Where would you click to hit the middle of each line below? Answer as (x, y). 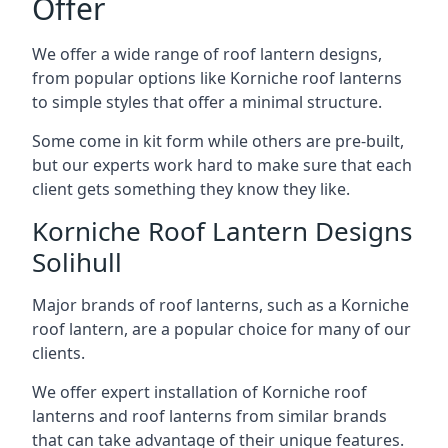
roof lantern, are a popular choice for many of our (221, 328)
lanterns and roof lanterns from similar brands (209, 415)
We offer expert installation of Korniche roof (199, 391)
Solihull (77, 261)
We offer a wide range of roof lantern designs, (207, 53)
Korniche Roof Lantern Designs (222, 230)
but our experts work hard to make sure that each (222, 164)
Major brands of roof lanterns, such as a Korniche (220, 304)
